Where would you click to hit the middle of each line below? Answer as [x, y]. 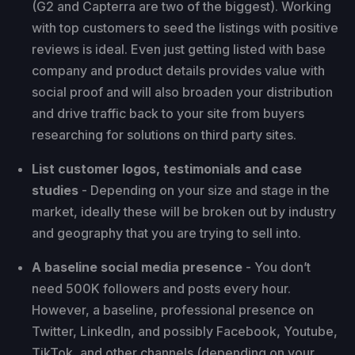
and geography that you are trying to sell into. [166, 233]
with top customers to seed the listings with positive [185, 27]
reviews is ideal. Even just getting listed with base [179, 49]
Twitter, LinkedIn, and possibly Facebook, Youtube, [185, 331]
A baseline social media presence [137, 267]
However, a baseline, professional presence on [173, 309]
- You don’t [277, 267]
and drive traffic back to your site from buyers [168, 113]
